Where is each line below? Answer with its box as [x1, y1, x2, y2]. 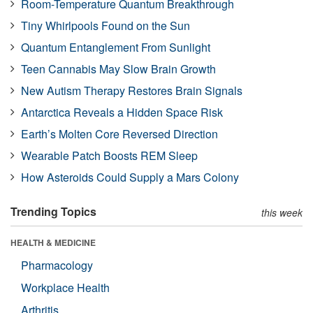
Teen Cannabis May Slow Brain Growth [21, 60, 216, 77]
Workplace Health [21, 279, 110, 296]
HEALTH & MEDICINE [10, 235, 96, 249]
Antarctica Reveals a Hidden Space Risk [21, 103, 223, 120]
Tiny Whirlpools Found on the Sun [21, 17, 190, 34]
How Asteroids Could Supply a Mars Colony [21, 168, 239, 185]
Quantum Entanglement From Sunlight [21, 38, 210, 55]
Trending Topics [10, 203, 96, 219]
